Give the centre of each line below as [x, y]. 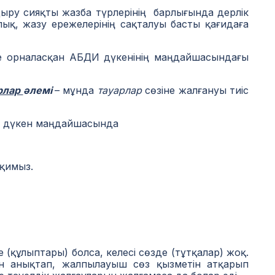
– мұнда [76, 90]
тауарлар [119, 90]
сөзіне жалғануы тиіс [195, 90]
